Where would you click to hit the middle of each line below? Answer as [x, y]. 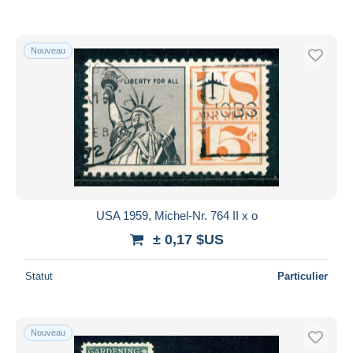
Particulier [303, 276]
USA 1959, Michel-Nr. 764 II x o [176, 215]
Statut [39, 276]
